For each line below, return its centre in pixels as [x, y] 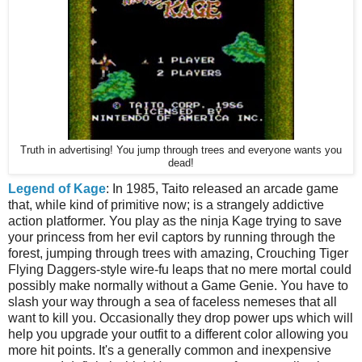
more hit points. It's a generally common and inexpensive [170, 350]
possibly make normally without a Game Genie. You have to [178, 285]
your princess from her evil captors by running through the [172, 237]
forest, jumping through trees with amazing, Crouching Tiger [178, 253]
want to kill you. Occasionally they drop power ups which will [181, 318]
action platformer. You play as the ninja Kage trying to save [175, 221]
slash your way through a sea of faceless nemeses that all [173, 301]
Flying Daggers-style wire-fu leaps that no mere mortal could [180, 269]
